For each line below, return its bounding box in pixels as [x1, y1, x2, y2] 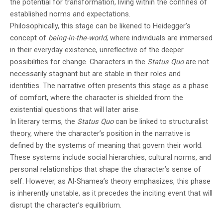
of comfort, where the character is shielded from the [10, 93, 183, 102]
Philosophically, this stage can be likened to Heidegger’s [10, 21, 191, 30]
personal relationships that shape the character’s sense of [10, 164, 201, 174]
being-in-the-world [48, 33, 107, 42]
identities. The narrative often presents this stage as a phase [10, 81, 209, 90]
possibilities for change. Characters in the [10, 57, 147, 66]
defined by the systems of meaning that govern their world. [10, 140, 203, 150]
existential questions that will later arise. [10, 105, 140, 114]
